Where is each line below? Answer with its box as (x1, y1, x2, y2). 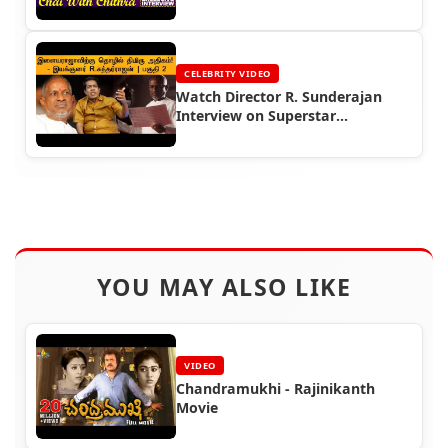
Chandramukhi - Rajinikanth (176, 378, 375, 398)
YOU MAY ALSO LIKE (96, 270, 352, 303)
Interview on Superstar (176, 105, 336, 125)
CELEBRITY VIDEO (184, 66, 271, 80)
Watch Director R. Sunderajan (176, 86, 382, 106)
